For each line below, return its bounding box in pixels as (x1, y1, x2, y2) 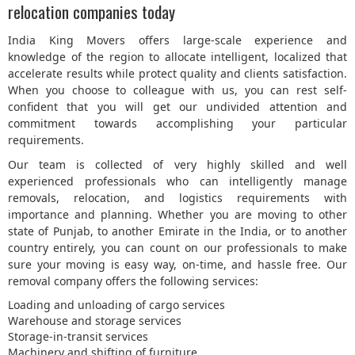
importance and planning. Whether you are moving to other (8, 207, 347, 223)
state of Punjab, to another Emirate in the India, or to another (8, 223, 347, 239)
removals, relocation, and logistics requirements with (8, 190, 347, 206)
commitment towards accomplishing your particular (8, 116, 347, 132)
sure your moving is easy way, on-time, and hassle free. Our (8, 257, 347, 273)
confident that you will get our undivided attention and (8, 99, 347, 115)
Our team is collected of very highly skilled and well (8, 157, 347, 173)
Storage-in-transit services (8, 329, 148, 345)
